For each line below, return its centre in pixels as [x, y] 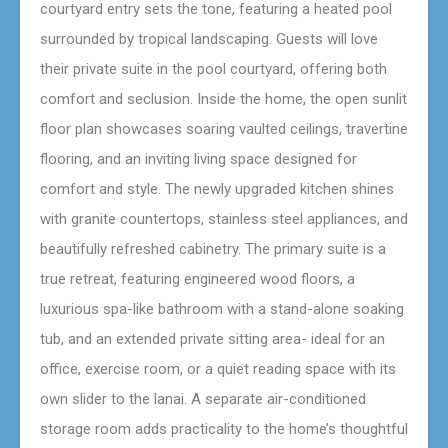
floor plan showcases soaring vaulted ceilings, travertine [224, 128]
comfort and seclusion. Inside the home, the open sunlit [223, 98]
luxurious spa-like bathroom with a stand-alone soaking [222, 308]
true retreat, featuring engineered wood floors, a [197, 278]
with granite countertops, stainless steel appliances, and [224, 218]
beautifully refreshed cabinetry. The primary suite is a [213, 248]
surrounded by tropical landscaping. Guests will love [209, 38]
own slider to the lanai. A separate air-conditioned [203, 398]
